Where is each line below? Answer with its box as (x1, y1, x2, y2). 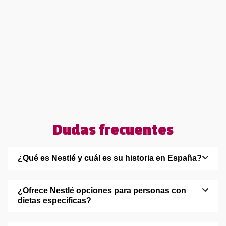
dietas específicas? (18, 196, 91, 205)
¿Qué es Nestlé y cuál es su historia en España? (18, 153, 202, 162)
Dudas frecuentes (52, 121, 174, 139)
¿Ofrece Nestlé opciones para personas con (18, 186, 186, 195)
